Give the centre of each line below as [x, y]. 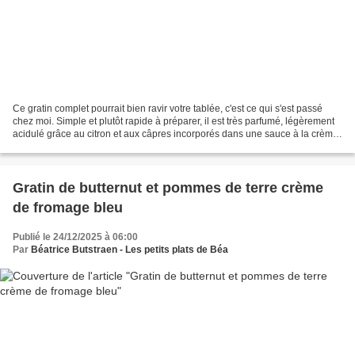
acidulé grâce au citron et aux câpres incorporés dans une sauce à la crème [176, 134]
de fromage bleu [68, 208]
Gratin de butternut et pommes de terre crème [168, 188]
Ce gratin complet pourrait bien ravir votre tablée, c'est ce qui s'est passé [168, 109]
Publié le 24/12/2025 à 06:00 [75, 237]
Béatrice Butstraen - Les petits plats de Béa [130, 250]
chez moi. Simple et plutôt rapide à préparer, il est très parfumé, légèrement [174, 122]
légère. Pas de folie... [58, 147]
